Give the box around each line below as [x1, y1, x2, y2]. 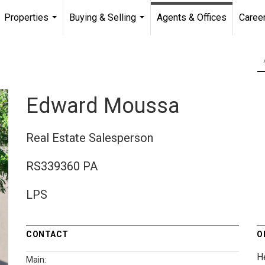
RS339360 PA [26, 159, 98, 173]
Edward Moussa [26, 93, 180, 118]
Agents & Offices [157, 12, 227, 23]
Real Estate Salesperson [26, 130, 153, 145]
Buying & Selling [69, 12, 136, 23]
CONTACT [26, 229, 69, 239]
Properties [4, 12, 49, 23]
